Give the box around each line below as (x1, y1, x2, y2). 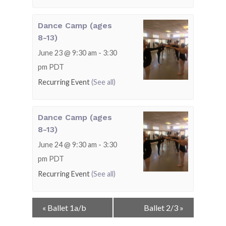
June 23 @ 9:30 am (38, 48, 97, 57)
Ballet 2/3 (144, 202, 180, 212)
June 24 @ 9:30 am (38, 140, 97, 149)
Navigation (32, 210, 79, 221)
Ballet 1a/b (46, 202, 86, 212)
